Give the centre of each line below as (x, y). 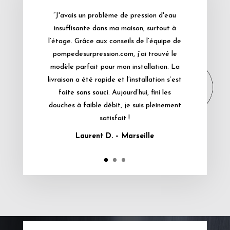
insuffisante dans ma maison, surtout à (115, 28)
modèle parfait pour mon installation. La (115, 67)
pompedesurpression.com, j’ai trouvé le (115, 54)
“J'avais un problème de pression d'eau (115, 15)
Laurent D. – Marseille (115, 136)
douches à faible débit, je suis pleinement (115, 105)
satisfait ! (115, 118)
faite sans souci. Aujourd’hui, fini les (115, 92)
